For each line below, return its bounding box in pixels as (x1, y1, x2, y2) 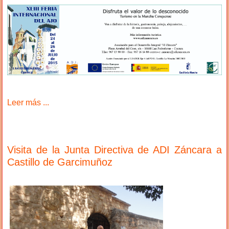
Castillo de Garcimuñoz (7, 156, 113, 168)
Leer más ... (7, 98, 50, 107)
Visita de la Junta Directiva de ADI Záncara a (7, 144, 222, 155)
